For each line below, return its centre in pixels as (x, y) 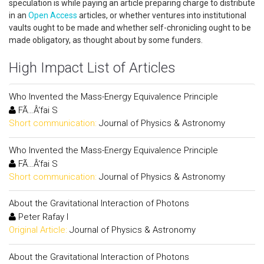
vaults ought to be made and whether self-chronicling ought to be (130, 28)
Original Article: (38, 230)
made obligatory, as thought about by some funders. (108, 40)
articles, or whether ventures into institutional (162, 15)
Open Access (53, 15)
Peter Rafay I (42, 217)
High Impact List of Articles (92, 68)
